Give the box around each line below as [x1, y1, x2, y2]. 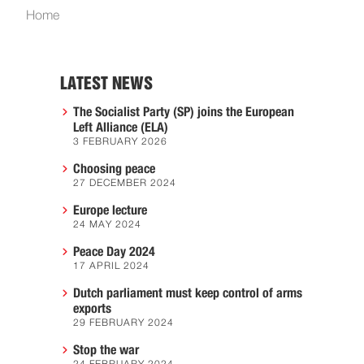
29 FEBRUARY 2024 [73, 318, 174, 328]
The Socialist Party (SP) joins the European [73, 105, 294, 119]
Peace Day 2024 [73, 245, 155, 258]
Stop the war [73, 343, 139, 357]
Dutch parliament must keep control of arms [73, 286, 302, 300]
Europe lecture [73, 203, 147, 217]
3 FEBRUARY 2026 [73, 136, 167, 147]
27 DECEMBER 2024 [73, 178, 176, 188]
